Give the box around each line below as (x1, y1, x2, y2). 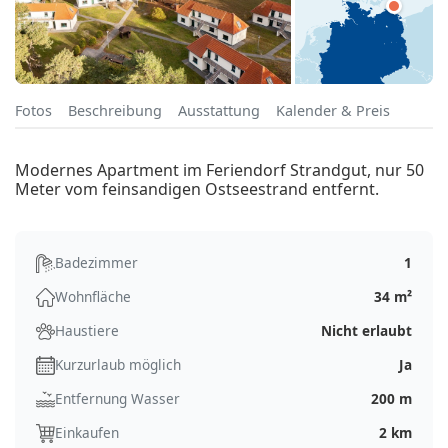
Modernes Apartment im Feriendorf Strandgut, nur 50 (15, 159, 424, 182)
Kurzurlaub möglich (55, 355, 181, 375)
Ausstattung (178, 101, 260, 121)
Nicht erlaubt (321, 321, 412, 341)
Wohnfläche (55, 287, 131, 307)
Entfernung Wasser (55, 389, 180, 409)
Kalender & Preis (276, 101, 390, 121)
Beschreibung (68, 101, 162, 121)
